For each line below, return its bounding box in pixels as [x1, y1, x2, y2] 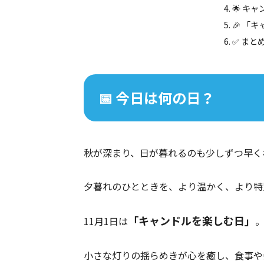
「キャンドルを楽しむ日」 [128, 213, 255, 229]
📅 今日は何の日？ [98, 87, 214, 108]
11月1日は [84, 214, 128, 229]
